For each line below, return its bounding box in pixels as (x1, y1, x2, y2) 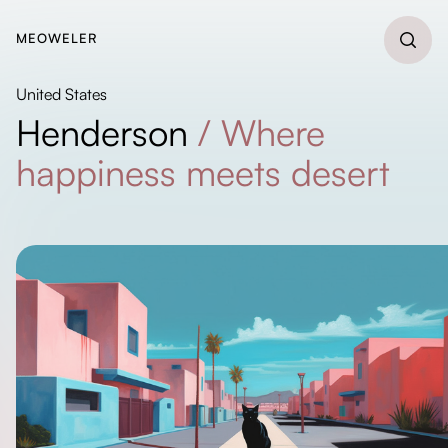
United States (16, 84, 107, 104)
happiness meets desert (16, 150, 390, 195)
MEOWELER (16, 30, 98, 46)
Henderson (16, 110, 188, 155)
